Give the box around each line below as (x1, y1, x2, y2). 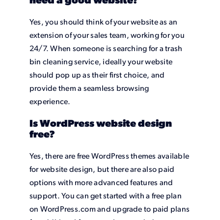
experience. (29, 98, 71, 107)
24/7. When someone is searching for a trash (29, 45, 183, 54)
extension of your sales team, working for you (29, 32, 185, 40)
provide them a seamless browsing (29, 85, 149, 93)
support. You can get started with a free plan (29, 192, 182, 201)
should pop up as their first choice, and (29, 72, 165, 80)
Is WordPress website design (29, 119, 172, 130)
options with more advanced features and (29, 179, 173, 188)
